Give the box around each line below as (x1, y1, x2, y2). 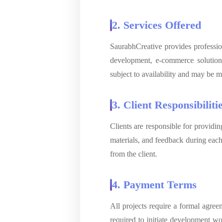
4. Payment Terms (112, 178, 197, 191)
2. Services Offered (112, 18, 201, 31)
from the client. (110, 149, 157, 158)
